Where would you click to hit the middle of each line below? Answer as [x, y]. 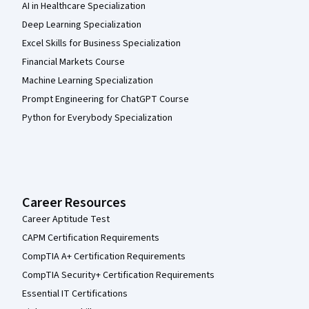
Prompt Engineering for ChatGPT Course [106, 99]
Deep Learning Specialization [82, 25]
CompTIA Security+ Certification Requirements [118, 275]
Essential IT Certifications [75, 294]
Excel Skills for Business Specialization [101, 43]
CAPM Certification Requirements [91, 238]
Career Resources [74, 203]
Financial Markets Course [73, 62]
